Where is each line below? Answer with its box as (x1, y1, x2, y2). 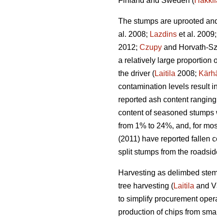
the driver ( (118, 69, 155, 77)
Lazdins (150, 30, 177, 38)
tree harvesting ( (118, 181, 173, 190)
